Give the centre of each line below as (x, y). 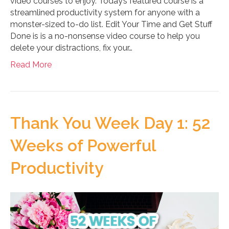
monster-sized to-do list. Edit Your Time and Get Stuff (111, 24)
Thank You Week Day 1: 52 (110, 123)
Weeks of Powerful (83, 145)
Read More (31, 64)
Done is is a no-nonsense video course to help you (105, 36)
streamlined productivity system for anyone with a (105, 12)
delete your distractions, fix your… (71, 48)
